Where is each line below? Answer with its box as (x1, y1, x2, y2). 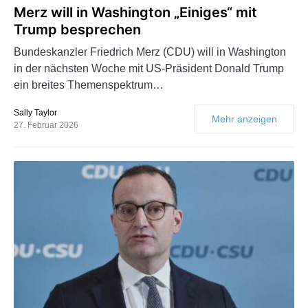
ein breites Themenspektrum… (14, 78, 164, 91)
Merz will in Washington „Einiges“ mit (14, 3, 257, 21)
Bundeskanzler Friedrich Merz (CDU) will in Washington (14, 45, 286, 58)
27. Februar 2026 (14, 120, 78, 130)
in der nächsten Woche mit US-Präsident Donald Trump (14, 62, 284, 74)
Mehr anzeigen (212, 113, 277, 124)
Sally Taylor (14, 107, 57, 118)
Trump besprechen (14, 21, 141, 38)
